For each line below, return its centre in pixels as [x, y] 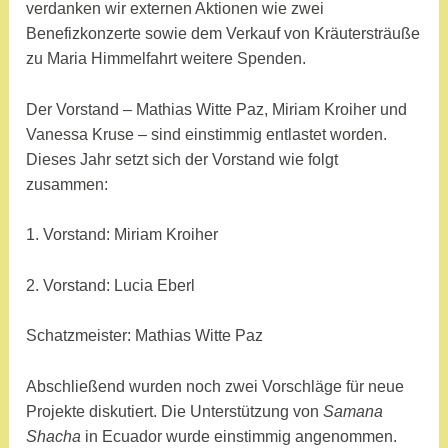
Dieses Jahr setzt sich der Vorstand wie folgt [182, 159]
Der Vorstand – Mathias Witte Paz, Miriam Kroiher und [217, 109]
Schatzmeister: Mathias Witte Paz [145, 336]
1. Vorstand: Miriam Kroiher [122, 235]
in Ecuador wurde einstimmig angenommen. [239, 437]
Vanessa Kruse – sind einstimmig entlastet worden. [207, 134]
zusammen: [67, 184]
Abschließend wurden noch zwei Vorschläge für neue [215, 387]
